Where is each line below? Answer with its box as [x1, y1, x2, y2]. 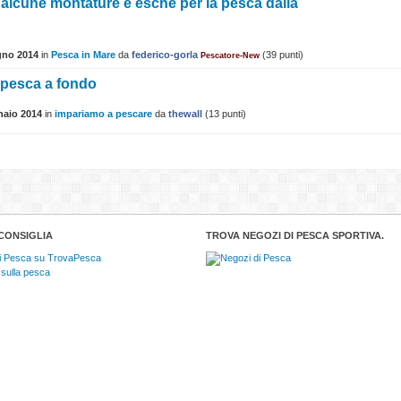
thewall [168, 108, 202, 120]
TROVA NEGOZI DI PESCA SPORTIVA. [206, 230, 384, 241]
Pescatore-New [200, 51, 260, 61]
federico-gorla [132, 49, 198, 61]
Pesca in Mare [51, 49, 115, 61]
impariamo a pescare [55, 108, 152, 120]
